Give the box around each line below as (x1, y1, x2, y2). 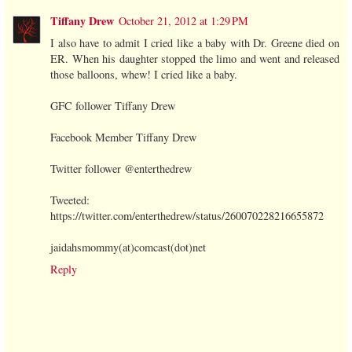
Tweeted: (50, 192, 90, 208)
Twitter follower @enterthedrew (50, 161, 192, 177)
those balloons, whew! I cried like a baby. (50, 67, 237, 82)
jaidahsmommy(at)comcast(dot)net (50, 240, 206, 255)
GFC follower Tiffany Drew (50, 98, 175, 114)
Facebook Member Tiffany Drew (50, 130, 196, 145)
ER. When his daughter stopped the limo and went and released (50, 51, 339, 67)
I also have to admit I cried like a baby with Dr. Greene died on (50, 35, 339, 51)
